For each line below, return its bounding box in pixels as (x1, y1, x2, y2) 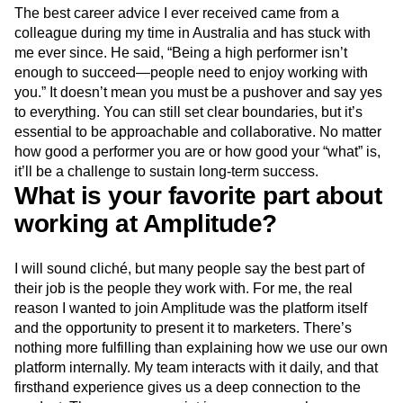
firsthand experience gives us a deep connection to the (14, 380, 361, 395)
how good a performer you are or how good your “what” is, (14, 144, 381, 159)
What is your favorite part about (14, 182, 381, 210)
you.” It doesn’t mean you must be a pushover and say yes (14, 85, 382, 100)
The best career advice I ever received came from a (14, 5, 339, 21)
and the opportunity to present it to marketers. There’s (14, 320, 352, 336)
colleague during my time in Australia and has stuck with (14, 25, 371, 40)
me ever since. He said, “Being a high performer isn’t (14, 45, 347, 60)
